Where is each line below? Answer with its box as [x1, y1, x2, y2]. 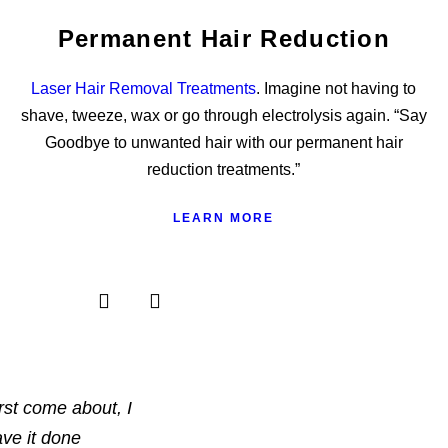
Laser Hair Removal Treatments [31, 79, 257, 97]
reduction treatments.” [147, 160, 301, 178]
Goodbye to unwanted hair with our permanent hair [44, 133, 403, 151]
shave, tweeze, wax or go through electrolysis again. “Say [20, 106, 427, 124]
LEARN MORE [173, 210, 275, 225]
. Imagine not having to [256, 79, 417, 97]
